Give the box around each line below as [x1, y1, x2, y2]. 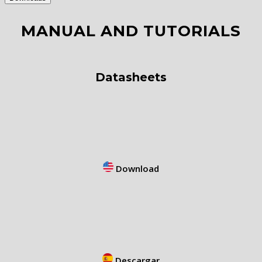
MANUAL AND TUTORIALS [20, 22, 242, 41]
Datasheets [95, 70, 167, 84]
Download [113, 163, 159, 175]
